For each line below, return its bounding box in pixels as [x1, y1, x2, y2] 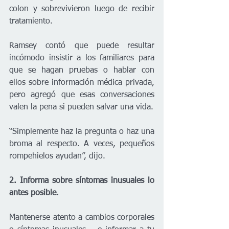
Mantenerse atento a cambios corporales [9, 214, 154, 222]
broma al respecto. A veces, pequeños [9, 140, 154, 149]
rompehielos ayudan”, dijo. [9, 152, 105, 161]
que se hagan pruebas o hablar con [9, 66, 154, 75]
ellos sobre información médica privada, [9, 79, 154, 87]
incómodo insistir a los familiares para [9, 54, 154, 63]
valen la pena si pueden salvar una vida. [9, 103, 153, 112]
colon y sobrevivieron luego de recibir [9, 5, 154, 14]
